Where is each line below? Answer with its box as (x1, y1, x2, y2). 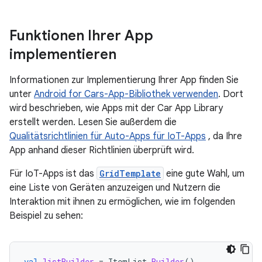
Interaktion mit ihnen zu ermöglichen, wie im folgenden (9, 196, 235, 208)
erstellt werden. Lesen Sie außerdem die (9, 116, 177, 128)
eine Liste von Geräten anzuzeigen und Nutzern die (9, 182, 220, 194)
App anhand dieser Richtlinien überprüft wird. (9, 144, 194, 156)
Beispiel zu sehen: (9, 210, 83, 222)
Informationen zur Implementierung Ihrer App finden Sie (9, 74, 239, 86)
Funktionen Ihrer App (9, 27, 153, 44)
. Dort (218, 88, 243, 100)
